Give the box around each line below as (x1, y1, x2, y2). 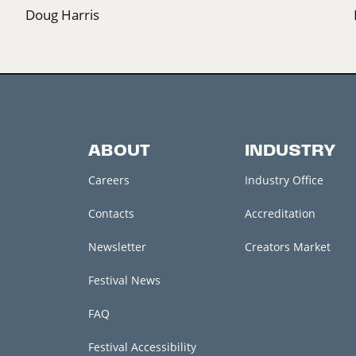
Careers (87, 172, 130, 188)
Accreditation (244, 205, 315, 221)
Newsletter (87, 238, 146, 254)
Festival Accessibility (87, 339, 196, 354)
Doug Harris (25, 6, 99, 23)
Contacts (87, 205, 134, 221)
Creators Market (244, 238, 331, 254)
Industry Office (244, 172, 323, 188)
